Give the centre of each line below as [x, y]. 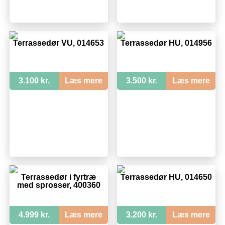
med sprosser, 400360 [59, 185]
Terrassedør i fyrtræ [59, 177]
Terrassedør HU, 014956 [166, 43]
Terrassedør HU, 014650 [166, 177]
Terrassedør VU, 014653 [59, 43]
